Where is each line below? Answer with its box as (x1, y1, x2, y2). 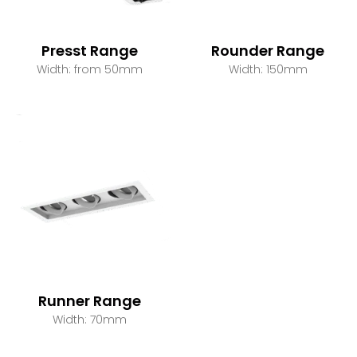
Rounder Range (211, 41, 324, 61)
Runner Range (37, 291, 141, 312)
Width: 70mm (52, 312, 127, 328)
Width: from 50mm (36, 61, 143, 78)
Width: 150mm (228, 61, 308, 78)
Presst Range (41, 41, 138, 61)
